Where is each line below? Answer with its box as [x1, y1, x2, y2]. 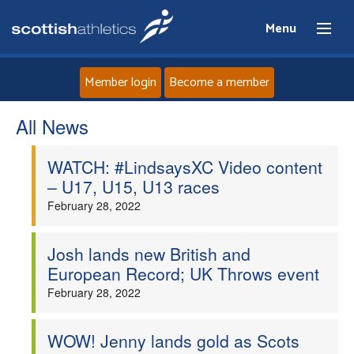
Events [163, 241, 203, 262]
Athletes [157, 284, 209, 305]
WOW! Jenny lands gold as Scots [47, 329, 299, 352]
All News [16, 112, 88, 140]
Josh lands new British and [47, 242, 250, 265]
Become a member [169, 72, 269, 93]
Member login [85, 72, 156, 93]
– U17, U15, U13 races [47, 175, 220, 198]
